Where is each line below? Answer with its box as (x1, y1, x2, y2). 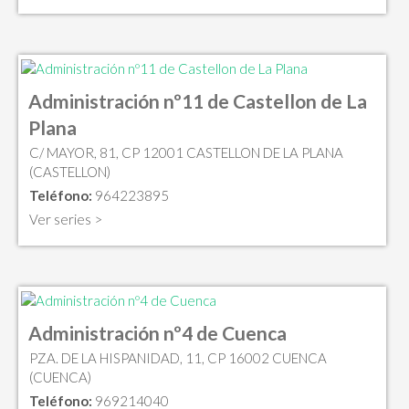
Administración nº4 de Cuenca (28, 320, 287, 344)
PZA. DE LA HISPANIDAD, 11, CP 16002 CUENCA (29, 349, 327, 366)
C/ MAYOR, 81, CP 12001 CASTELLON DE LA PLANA (29, 144, 343, 162)
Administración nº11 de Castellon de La (28, 89, 367, 113)
